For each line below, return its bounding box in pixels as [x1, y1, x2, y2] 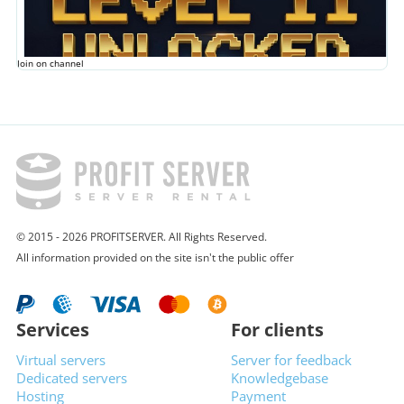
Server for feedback [231, 351, 352, 369]
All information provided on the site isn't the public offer [16, 250, 294, 265]
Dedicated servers [16, 369, 127, 387]
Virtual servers [16, 351, 106, 369]
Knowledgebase [231, 369, 328, 387]
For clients [231, 317, 324, 342]
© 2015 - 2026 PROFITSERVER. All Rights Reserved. [16, 229, 270, 244]
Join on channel [17, 56, 84, 69]
